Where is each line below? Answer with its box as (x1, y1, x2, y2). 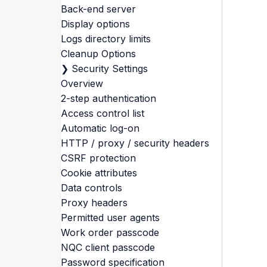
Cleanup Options (60, 48, 136, 60)
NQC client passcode (60, 241, 155, 253)
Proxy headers (60, 197, 128, 209)
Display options (60, 18, 130, 30)
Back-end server (60, 3, 136, 15)
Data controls (60, 182, 122, 194)
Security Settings (71, 63, 148, 74)
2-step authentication (60, 92, 156, 104)
